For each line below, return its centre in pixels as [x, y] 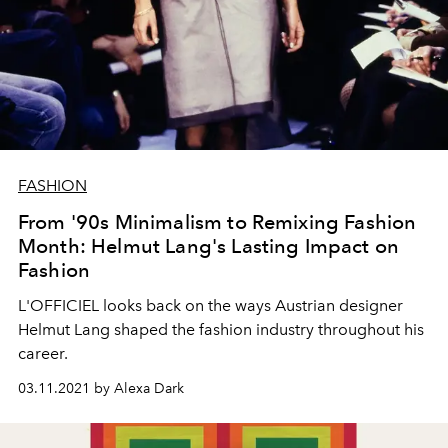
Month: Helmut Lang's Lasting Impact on [209, 246]
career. [43, 353]
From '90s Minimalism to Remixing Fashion [217, 222]
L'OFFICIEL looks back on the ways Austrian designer [210, 305]
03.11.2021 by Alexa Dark [101, 388]
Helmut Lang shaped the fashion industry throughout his [221, 329]
